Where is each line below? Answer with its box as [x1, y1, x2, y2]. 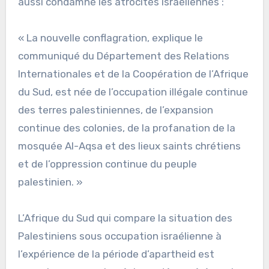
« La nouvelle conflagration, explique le [17, 31, 203, 44]
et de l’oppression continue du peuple [17, 157, 197, 170]
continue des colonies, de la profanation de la [17, 121, 235, 134]
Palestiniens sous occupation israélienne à [17, 229, 222, 242]
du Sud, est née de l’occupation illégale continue [17, 85, 248, 98]
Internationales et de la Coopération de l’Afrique [17, 67, 249, 80]
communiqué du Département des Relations [17, 49, 229, 62]
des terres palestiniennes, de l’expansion [17, 103, 213, 116]
